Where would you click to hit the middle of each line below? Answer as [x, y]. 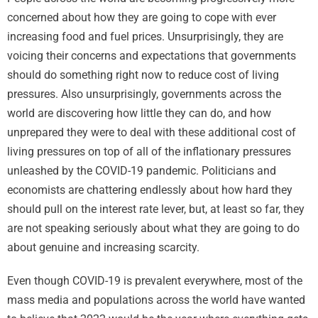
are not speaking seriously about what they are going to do [153, 228]
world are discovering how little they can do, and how [139, 113]
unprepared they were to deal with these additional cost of [152, 132]
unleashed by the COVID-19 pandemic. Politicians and [142, 171]
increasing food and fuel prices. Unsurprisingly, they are [145, 37]
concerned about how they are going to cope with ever [142, 17]
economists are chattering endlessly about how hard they [150, 190]
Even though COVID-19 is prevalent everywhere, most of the [155, 281]
